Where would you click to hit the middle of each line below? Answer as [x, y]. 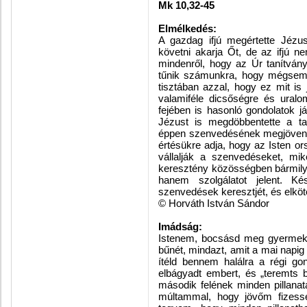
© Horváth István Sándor [214, 203]
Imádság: [182, 226]
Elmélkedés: [187, 28]
